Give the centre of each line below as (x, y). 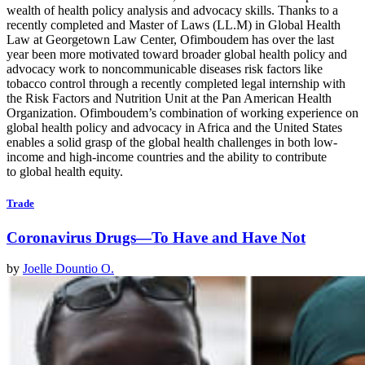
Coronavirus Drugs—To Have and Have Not (156, 237)
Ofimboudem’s (118, 113)
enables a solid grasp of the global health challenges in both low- (172, 143)
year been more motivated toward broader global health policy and (177, 55)
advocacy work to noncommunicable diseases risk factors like (165, 69)
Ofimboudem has (224, 40)
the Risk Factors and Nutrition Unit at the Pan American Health (169, 99)
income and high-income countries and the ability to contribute (167, 157)
